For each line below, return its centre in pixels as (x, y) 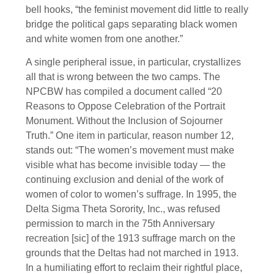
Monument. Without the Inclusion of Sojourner (124, 121)
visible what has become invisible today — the (126, 165)
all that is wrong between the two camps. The (123, 77)
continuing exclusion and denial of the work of (124, 180)
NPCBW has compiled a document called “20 (124, 92)
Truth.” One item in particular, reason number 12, (130, 136)
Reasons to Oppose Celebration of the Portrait (125, 106)
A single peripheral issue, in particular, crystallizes (133, 62)
